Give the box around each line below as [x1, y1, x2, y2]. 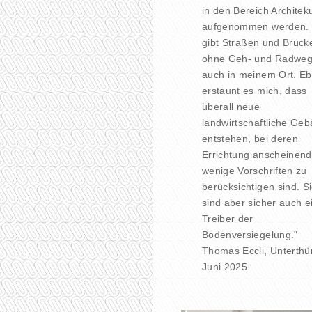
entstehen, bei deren [202, 132, 298, 144]
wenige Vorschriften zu [202, 164, 307, 176]
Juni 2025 [202, 260, 248, 272]
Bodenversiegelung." [202, 228, 298, 240]
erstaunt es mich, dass [202, 84, 307, 96]
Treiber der [202, 212, 253, 224]
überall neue [202, 100, 260, 112]
